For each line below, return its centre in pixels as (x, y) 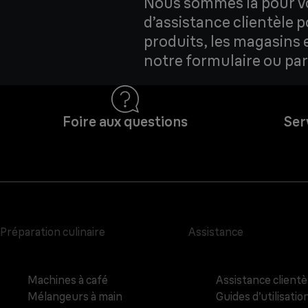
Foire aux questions (125, 122)
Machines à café (68, 280)
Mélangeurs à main (75, 297)
